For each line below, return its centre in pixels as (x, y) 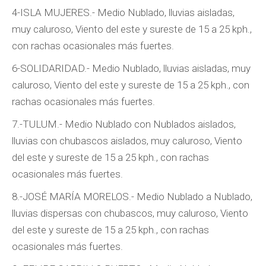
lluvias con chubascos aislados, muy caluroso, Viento (127, 141)
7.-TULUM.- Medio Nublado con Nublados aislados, (124, 124)
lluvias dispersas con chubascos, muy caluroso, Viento (130, 213)
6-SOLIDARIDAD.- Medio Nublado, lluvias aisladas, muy (131, 68)
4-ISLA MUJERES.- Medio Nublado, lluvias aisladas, (123, 12)
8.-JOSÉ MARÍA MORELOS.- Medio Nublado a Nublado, (132, 197)
